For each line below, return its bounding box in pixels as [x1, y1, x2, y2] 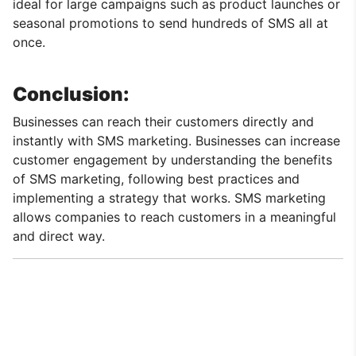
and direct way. [13, 227, 105, 244]
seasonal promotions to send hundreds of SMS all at [13, 14, 328, 31]
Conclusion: [13, 82, 130, 106]
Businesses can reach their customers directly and [13, 113, 314, 130]
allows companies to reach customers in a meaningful [13, 208, 336, 225]
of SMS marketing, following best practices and [13, 170, 300, 187]
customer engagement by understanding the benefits [13, 151, 332, 168]
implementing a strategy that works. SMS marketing [13, 189, 326, 206]
